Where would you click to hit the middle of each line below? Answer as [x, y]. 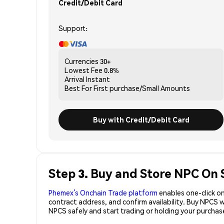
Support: [73, 28]
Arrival [74, 79]
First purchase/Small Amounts [142, 88]
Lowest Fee [83, 70]
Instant [98, 79]
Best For [78, 88]
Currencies [81, 61]
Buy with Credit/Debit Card [141, 119]
